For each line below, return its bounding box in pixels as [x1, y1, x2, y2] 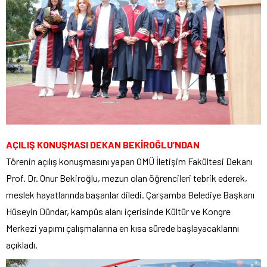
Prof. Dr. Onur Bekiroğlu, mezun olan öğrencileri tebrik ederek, [6, 172, 247, 184]
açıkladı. [6, 239, 38, 251]
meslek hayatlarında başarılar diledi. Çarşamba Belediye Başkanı [6, 189, 254, 201]
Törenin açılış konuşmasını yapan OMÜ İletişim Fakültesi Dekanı [6, 156, 253, 167]
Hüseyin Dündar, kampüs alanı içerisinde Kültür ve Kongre [6, 206, 231, 218]
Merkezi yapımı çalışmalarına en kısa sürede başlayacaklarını [6, 222, 239, 234]
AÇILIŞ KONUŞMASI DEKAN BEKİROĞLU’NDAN [6, 139, 200, 151]
